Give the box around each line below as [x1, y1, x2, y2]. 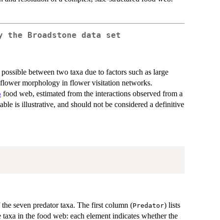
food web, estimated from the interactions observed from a [1, 89, 183, 98]
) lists [164, 200, 180, 209]
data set [77, 31, 121, 40]
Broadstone [27, 31, 77, 40]
